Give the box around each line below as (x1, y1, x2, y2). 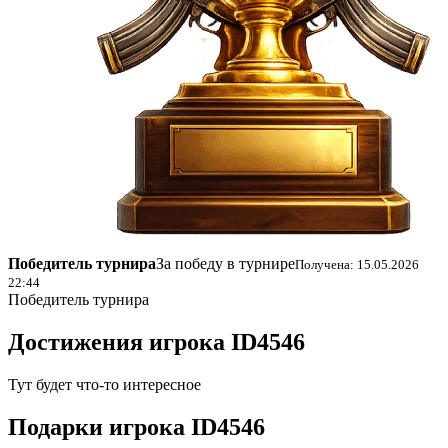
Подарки (8, 414, 109, 441)
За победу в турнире (156, 255, 295, 273)
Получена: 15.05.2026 (295, 257, 419, 273)
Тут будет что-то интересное (8, 376, 201, 394)
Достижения (8, 329, 149, 356)
